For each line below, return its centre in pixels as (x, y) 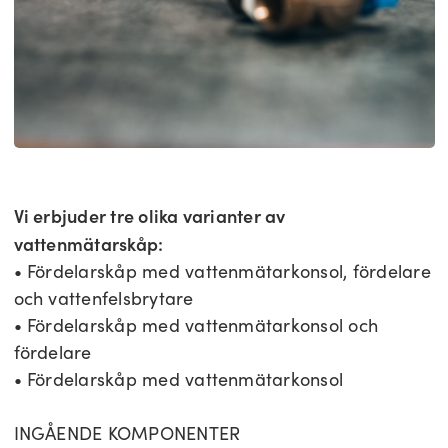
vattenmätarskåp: (88, 244)
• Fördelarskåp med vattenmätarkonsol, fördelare (222, 271)
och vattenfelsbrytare (103, 298)
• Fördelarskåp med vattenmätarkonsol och (196, 325)
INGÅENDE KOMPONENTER (127, 433)
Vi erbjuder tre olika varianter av (149, 216)
